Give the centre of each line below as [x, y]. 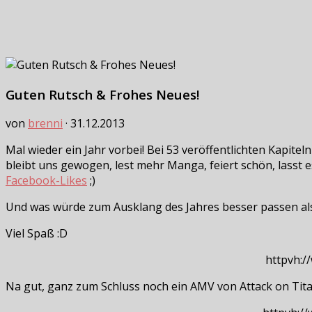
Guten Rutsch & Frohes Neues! [102, 94]
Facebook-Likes [46, 181]
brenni [45, 124]
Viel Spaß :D [37, 234]
